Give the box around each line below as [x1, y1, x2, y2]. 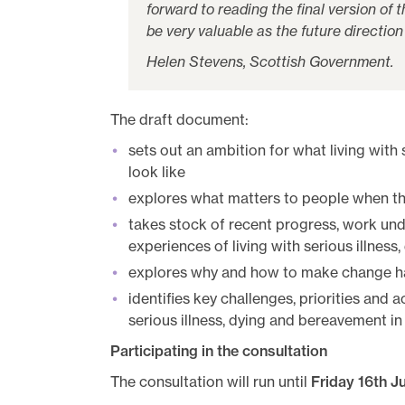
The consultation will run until [110, 372, 311, 391]
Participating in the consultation [110, 342, 327, 360]
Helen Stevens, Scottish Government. [146, 52, 393, 71]
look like [128, 163, 185, 181]
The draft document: [110, 110, 249, 128]
